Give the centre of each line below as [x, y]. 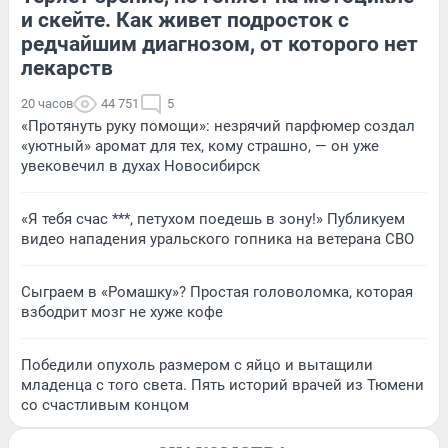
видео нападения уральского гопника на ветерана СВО [217, 238]
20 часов [47, 103]
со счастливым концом [105, 404]
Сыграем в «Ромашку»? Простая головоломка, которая [217, 291]
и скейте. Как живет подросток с [185, 19]
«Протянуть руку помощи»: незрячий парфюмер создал [218, 125]
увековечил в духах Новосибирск [140, 165]
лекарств [67, 67]
